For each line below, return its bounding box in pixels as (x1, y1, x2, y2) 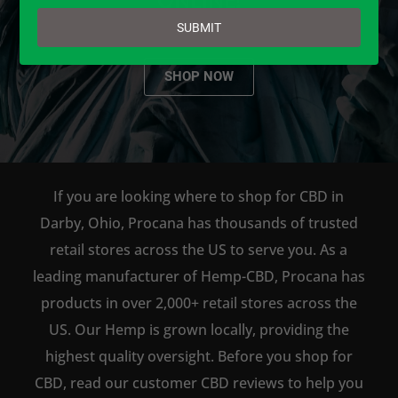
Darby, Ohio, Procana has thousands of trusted (39, 213, 358, 233)
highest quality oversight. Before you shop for (44, 346, 353, 366)
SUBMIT (177, 20, 221, 35)
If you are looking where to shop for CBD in (53, 187, 345, 206)
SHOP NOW (163, 68, 234, 84)
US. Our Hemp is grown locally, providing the (48, 320, 349, 339)
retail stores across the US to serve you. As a (50, 240, 348, 259)
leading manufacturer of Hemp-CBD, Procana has (32, 267, 365, 286)
